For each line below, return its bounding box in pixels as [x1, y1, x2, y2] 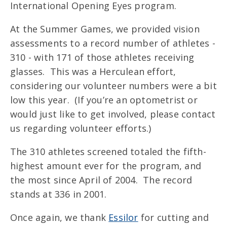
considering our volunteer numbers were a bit [10, 79, 217, 92]
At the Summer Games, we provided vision [10, 22, 200, 35]
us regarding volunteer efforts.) [10, 122, 152, 134]
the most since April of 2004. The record [10, 173, 193, 186]
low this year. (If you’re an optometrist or [10, 93, 198, 106]
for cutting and [138, 211, 209, 223]
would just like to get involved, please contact [10, 107, 216, 120]
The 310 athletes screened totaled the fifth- [10, 145, 206, 158]
